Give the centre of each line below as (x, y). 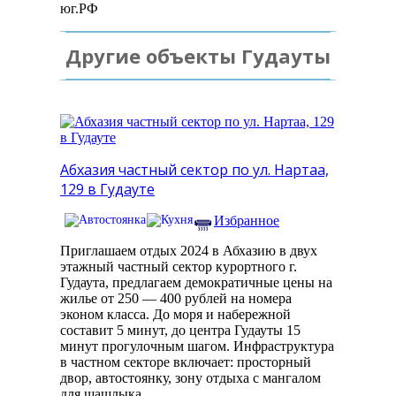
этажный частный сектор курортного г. (179, 267)
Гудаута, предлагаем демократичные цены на (196, 283)
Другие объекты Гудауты (198, 56)
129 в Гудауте (107, 190)
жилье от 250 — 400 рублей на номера (176, 299)
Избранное (247, 221)
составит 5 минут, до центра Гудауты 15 (180, 331)
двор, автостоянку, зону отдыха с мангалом (190, 378)
